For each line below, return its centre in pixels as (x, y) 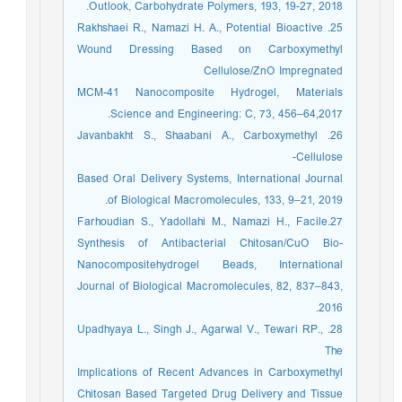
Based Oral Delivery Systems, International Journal (214, 179)
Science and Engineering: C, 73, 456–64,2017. (231, 114)
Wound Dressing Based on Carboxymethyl (214, 50)
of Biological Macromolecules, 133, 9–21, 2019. (230, 201)
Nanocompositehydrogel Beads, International (214, 265)
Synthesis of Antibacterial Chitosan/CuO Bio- (214, 244)
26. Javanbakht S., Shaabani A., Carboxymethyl (202, 136)
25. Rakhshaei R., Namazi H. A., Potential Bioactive (205, 28)
